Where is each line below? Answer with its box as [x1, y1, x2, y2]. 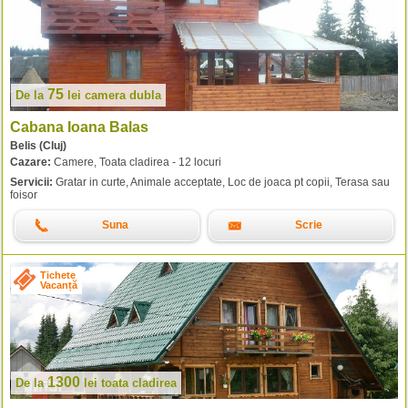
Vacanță [40, 280, 77, 291]
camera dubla [85, 87, 161, 102]
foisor [10, 189, 37, 201]
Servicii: [10, 176, 53, 189]
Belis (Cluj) [10, 139, 66, 152]
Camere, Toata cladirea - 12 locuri [51, 156, 221, 168]
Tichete [40, 270, 76, 281]
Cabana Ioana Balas [10, 119, 148, 136]
